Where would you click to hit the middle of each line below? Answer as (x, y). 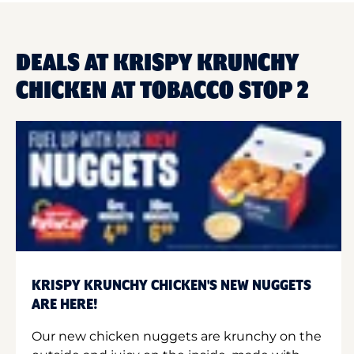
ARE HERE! (65, 305)
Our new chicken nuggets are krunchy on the (177, 336)
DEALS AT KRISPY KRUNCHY (157, 63)
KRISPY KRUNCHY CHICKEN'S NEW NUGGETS (171, 286)
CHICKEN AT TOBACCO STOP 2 (162, 91)
